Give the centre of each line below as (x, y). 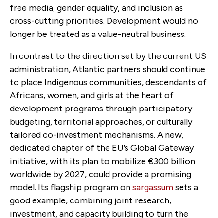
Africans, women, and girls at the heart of (92, 95)
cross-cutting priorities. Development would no (104, 21)
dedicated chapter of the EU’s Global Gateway (102, 148)
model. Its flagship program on (71, 187)
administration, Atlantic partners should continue (108, 69)
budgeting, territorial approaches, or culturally (101, 121)
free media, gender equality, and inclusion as (96, 8)
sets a (186, 187)
